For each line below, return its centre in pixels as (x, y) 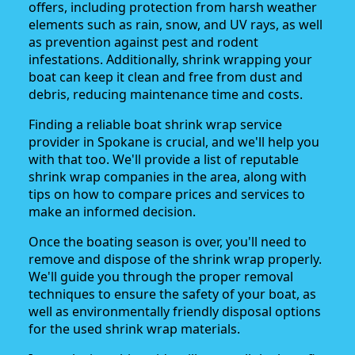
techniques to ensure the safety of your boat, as (172, 294)
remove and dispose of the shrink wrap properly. (175, 260)
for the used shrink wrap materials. (134, 329)
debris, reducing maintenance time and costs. (166, 95)
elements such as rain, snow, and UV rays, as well (176, 25)
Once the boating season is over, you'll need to (168, 242)
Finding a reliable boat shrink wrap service (155, 125)
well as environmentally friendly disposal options (175, 312)
